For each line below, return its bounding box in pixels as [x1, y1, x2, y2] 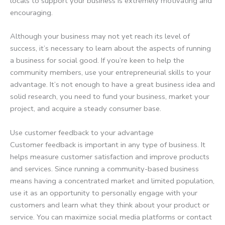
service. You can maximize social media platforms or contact [10, 211, 212, 222]
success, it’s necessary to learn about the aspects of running [10, 43, 211, 54]
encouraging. [10, 8, 53, 18]
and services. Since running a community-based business [10, 163, 199, 174]
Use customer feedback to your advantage [10, 127, 154, 138]
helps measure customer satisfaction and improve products [10, 151, 209, 162]
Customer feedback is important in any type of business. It [10, 139, 205, 150]
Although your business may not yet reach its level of [10, 31, 190, 42]
